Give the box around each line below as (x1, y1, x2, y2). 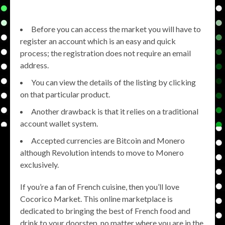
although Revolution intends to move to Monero (20, 148, 184, 157)
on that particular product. (20, 89, 110, 99)
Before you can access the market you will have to (31, 24, 201, 34)
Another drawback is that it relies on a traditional (31, 106, 198, 116)
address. (20, 60, 49, 70)
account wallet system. (20, 119, 98, 128)
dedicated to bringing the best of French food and (20, 206, 190, 215)
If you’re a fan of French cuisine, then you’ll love (20, 182, 179, 191)
